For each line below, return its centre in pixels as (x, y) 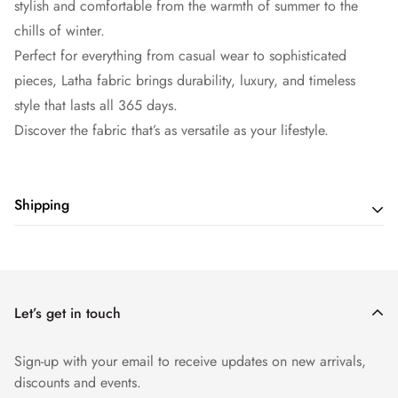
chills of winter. (60, 31)
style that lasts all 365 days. (96, 106)
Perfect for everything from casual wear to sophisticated (180, 56)
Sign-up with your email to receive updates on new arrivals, (190, 362)
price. (31, 302)
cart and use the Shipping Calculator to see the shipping (182, 277)
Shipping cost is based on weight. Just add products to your (192, 252)
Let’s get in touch (68, 314)
